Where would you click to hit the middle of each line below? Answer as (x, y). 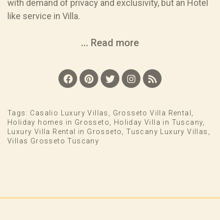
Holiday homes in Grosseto (58, 123)
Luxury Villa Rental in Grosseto (65, 132)
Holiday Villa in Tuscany (158, 123)
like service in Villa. (44, 16)
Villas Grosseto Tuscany (54, 141)
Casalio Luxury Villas (69, 113)
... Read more (110, 43)
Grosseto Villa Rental (152, 113)
